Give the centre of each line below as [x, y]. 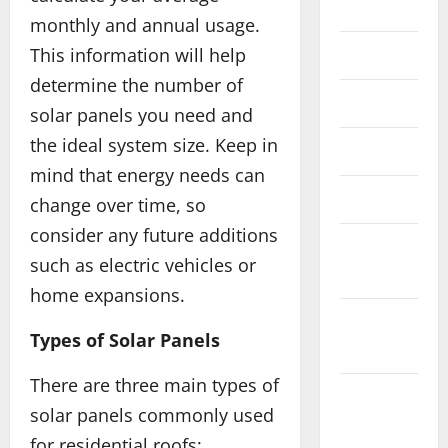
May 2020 [371, 151]
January [364, 247]
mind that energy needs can [147, 174]
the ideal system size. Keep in [154, 144]
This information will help [138, 54]
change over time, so [118, 204]
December [372, 322]
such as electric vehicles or [143, 264]
